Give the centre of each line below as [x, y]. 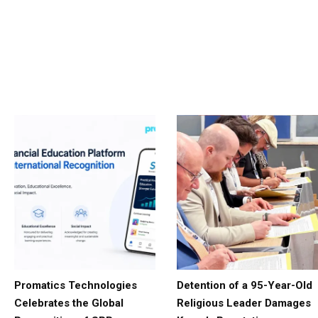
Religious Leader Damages [244, 303]
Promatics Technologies [76, 286]
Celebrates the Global [69, 303]
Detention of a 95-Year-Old [245, 286]
